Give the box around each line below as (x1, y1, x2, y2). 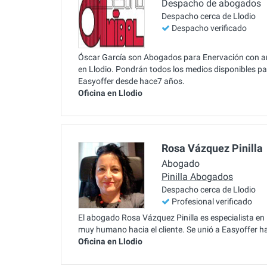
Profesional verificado (172, 197, 252, 207)
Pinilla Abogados (162, 171, 233, 183)
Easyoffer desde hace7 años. (78, 76, 185, 86)
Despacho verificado (172, 23, 247, 33)
